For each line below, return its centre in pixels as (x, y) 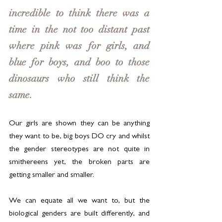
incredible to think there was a (79, 15)
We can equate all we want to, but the (79, 201)
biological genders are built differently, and (79, 214)
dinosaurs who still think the (79, 80)
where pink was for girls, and (79, 47)
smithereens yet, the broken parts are (79, 163)
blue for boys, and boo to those (79, 64)
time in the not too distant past (79, 31)
